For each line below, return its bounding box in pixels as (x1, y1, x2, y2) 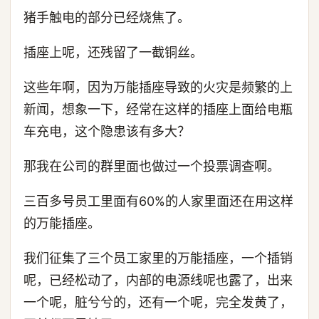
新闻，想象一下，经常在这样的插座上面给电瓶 (23, 102, 293, 117)
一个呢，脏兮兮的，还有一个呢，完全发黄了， (23, 295, 293, 310)
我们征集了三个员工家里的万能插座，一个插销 (23, 251, 293, 266)
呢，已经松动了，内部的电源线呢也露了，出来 (23, 273, 293, 288)
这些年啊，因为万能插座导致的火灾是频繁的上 (23, 80, 293, 95)
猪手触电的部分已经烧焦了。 (23, 10, 190, 25)
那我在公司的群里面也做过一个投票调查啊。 (23, 159, 280, 174)
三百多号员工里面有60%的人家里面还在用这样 (23, 194, 293, 209)
